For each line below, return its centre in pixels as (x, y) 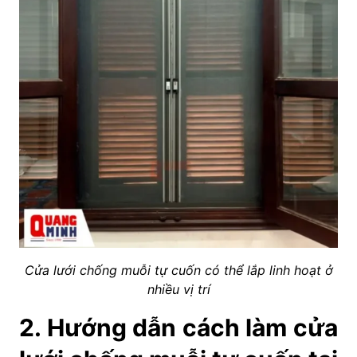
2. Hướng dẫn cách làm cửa (178, 327)
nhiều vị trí (178, 289)
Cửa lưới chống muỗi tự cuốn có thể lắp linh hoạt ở (178, 270)
